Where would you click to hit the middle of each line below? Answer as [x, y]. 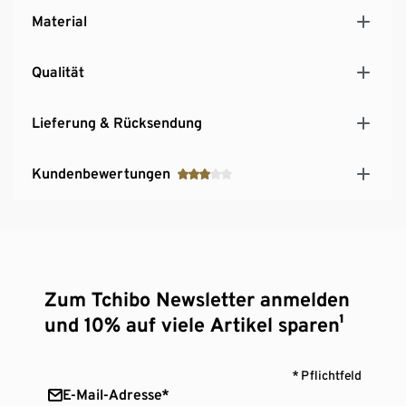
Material [59, 21]
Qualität [58, 72]
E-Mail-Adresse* [116, 394]
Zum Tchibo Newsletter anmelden [198, 299]
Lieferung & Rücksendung [117, 122]
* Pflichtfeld [327, 375]
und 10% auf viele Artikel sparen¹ [195, 324]
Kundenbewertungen [101, 173]
